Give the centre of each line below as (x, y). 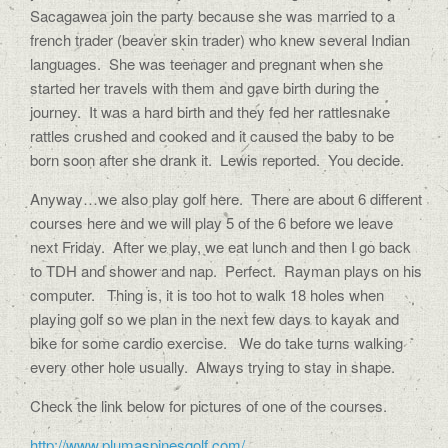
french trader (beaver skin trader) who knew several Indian (220, 39)
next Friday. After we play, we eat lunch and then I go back (220, 246)
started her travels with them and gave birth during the (204, 87)
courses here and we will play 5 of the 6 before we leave (211, 222)
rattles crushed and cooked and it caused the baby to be (212, 135)
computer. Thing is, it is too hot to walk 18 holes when (207, 294)
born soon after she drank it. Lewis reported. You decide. (217, 159)
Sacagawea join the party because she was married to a (212, 15)
